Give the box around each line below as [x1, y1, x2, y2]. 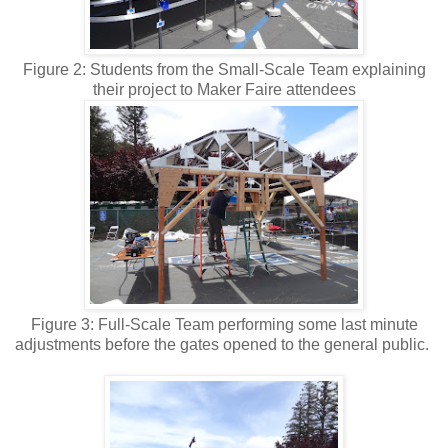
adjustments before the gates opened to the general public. [15, 335, 433, 353]
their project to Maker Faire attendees [92, 80, 356, 98]
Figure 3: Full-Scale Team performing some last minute [30, 315, 418, 333]
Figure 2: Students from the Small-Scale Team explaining [22, 60, 426, 78]
